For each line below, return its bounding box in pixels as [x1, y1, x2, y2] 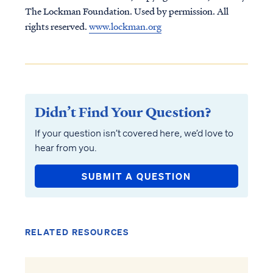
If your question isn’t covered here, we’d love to [34, 127, 233, 139]
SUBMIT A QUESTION [82, 170, 191, 182]
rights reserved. [24, 19, 89, 33]
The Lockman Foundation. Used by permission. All [24, 4, 229, 18]
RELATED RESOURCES [24, 226, 129, 238]
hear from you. [34, 141, 97, 154]
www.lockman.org [88, 19, 161, 33]
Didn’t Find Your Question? [34, 102, 211, 122]
